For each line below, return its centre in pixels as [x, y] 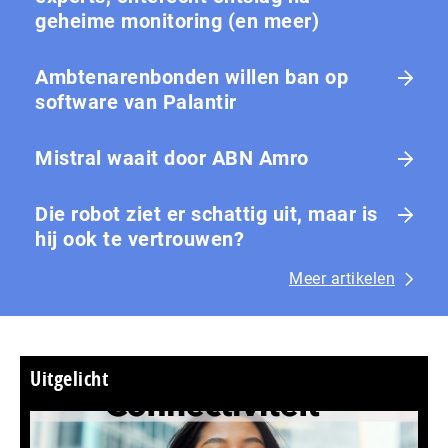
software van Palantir [136, 102]
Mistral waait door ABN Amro [172, 158]
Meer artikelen [342, 279]
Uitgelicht [69, 379]
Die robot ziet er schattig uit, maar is [206, 214]
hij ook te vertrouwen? [139, 239]
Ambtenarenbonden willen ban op [191, 77]
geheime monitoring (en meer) [177, 21]
